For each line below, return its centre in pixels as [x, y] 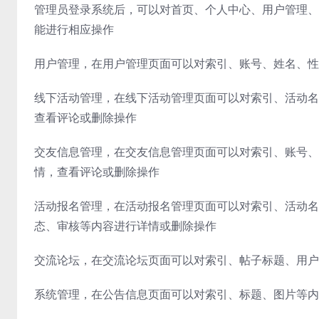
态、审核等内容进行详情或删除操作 [125, 226]
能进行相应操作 [74, 29]
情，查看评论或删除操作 [97, 172]
